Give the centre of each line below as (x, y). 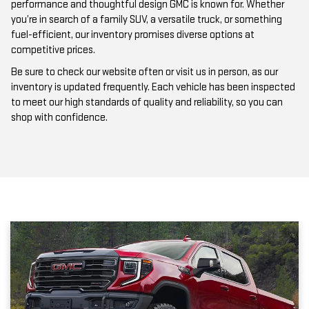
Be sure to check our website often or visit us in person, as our (144, 72)
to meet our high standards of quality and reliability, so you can (147, 103)
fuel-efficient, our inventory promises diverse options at (133, 35)
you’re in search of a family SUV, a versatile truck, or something (147, 20)
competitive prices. (53, 50)
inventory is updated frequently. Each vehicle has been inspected (153, 88)
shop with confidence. (59, 118)
